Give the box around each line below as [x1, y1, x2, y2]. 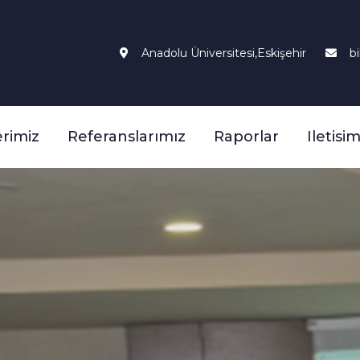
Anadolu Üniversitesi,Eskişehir [141, 45, 306, 60]
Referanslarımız [67, 128, 186, 145]
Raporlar [214, 128, 279, 145]
